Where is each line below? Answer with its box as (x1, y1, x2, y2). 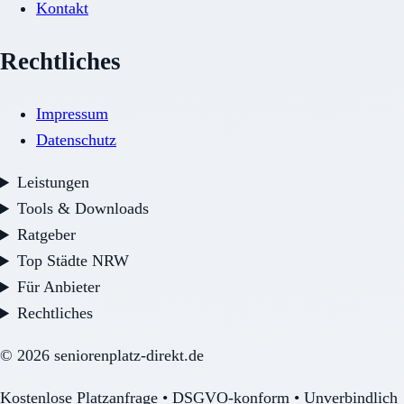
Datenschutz (36, 131, 116, 150)
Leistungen (17, 173, 90, 192)
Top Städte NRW (17, 252, 130, 271)
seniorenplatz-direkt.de (50, 346, 204, 365)
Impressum (36, 105, 108, 124)
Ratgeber (17, 225, 77, 244)
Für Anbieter (17, 278, 101, 297)
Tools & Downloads (17, 199, 150, 218)
